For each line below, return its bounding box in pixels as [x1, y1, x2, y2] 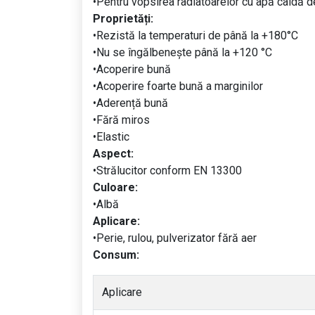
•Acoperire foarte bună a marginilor [93, 79, 263, 94]
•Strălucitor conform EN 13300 [93, 164, 242, 178]
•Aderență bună [93, 96, 168, 110]
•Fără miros [93, 113, 150, 127]
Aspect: [93, 147, 134, 161]
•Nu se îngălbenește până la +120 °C [93, 46, 272, 60]
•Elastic [93, 130, 129, 144]
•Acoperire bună [93, 63, 171, 77]
